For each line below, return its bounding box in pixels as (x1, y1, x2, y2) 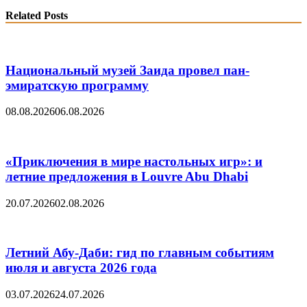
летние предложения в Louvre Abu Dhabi (5, 169, 248, 184)
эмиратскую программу (5, 77, 149, 93)
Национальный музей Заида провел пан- (5, 62, 249, 77)
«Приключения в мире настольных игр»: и (5, 154, 262, 169)
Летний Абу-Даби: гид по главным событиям (5, 245, 274, 260)
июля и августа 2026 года (5, 260, 157, 275)
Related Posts (5, 9, 68, 21)
